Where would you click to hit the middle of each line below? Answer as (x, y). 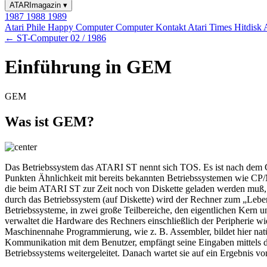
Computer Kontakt (152, 27)
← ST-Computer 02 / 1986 (55, 38)
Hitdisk (249, 27)
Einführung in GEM (88, 67)
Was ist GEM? (49, 121)
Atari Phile (26, 27)
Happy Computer (82, 27)
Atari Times (211, 27)
